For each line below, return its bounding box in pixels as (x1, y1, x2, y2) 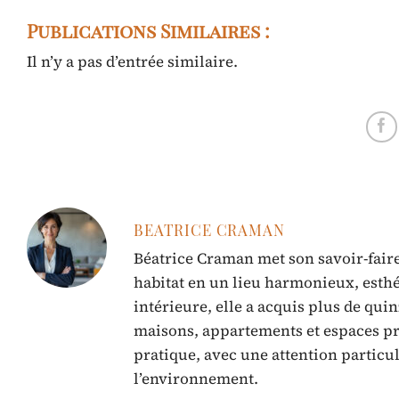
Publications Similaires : (27, 18, 270, 44)
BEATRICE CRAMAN (134, 220, 285, 240)
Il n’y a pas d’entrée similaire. (27, 51, 238, 73)
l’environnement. (134, 367, 258, 389)
